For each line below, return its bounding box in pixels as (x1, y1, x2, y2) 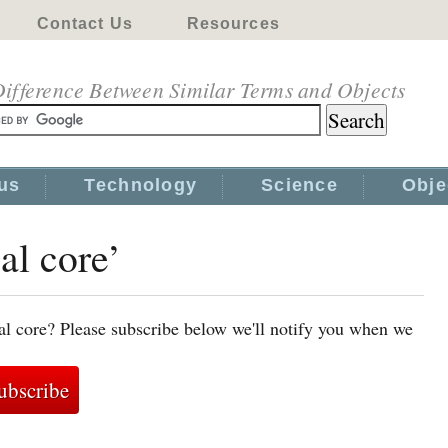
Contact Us (36, 15, 133, 32)
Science (261, 175, 338, 195)
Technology (84, 175, 198, 195)
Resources (186, 15, 280, 32)
